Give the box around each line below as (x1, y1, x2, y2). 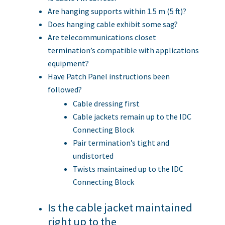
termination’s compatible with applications (47, 45, 199, 55)
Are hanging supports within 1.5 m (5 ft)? (47, 6, 186, 16)
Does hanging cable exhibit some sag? (47, 19, 178, 29)
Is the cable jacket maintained (47, 200, 192, 214)
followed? (47, 84, 82, 94)
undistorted (72, 150, 114, 161)
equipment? (47, 58, 89, 68)
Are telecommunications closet (47, 32, 156, 42)
